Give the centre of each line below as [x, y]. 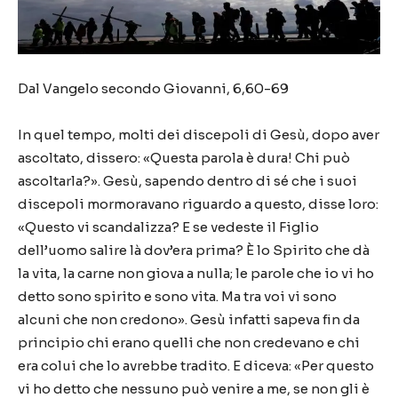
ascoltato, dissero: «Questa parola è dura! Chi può [184, 158]
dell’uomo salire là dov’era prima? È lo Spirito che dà [194, 250]
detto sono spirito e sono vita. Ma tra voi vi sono [177, 296]
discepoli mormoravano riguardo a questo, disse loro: [198, 204]
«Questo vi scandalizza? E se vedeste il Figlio [168, 227]
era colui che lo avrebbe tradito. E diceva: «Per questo [196, 366]
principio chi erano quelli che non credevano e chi [189, 342]
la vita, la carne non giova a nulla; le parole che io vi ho [196, 273]
